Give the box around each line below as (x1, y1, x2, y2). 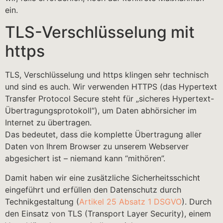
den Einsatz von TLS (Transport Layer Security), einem (5, 208, 211, 219)
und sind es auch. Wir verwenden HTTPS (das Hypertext (5, 82, 217, 92)
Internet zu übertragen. (5, 117, 92, 128)
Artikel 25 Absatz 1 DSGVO (79, 196, 182, 207)
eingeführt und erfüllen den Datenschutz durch (5, 184, 181, 195)
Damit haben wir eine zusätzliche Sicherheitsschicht (5, 172, 200, 183)
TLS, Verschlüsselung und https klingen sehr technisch (5, 70, 209, 80)
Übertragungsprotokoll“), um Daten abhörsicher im (5, 106, 197, 116)
